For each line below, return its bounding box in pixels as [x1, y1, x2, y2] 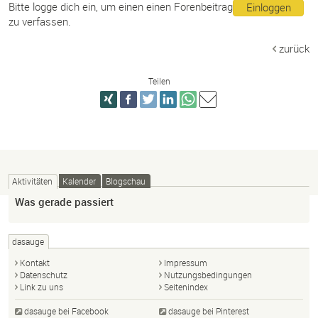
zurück [279, 41, 309, 55]
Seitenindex [164, 281, 208, 292]
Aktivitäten [12, 175, 53, 187]
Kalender [62, 175, 96, 187]
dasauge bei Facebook [24, 305, 109, 317]
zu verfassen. [9, 14, 71, 28]
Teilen [148, 75, 170, 87]
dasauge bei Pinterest [168, 305, 249, 317]
